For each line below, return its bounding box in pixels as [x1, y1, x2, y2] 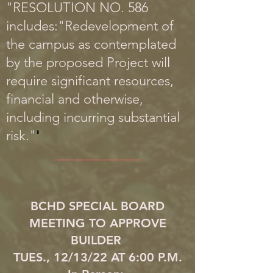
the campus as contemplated [6, 36, 176, 52]
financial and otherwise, [6, 91, 143, 107]
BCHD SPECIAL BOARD [30, 199, 165, 213]
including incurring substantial [6, 109, 180, 126]
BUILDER [70, 233, 125, 247]
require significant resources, [6, 73, 174, 89]
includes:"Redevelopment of [6, 18, 174, 34]
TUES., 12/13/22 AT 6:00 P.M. [13, 250, 182, 264]
